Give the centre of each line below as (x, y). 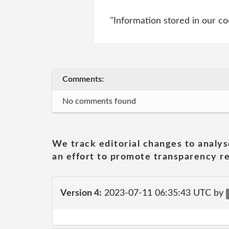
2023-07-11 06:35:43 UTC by (164, 193)
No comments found (99, 101)
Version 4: (81, 193)
